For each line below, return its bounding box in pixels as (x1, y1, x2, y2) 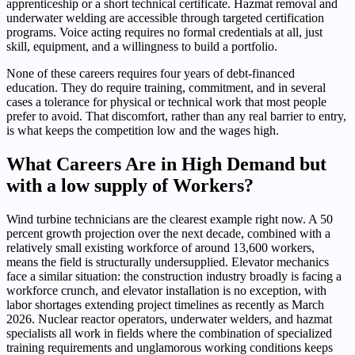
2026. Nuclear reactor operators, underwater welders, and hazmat (6, 312, 332, 326)
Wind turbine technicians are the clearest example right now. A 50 (6, 212, 333, 227)
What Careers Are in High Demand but (6, 154, 326, 175)
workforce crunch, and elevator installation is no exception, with (6, 284, 326, 298)
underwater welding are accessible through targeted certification (6, 11, 324, 25)
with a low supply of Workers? (6, 175, 254, 197)
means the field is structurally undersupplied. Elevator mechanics (6, 255, 329, 269)
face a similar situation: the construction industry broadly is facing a (6, 269, 342, 284)
